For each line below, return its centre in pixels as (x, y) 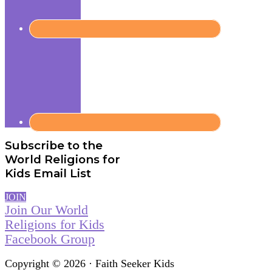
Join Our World (46, 210)
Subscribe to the (54, 146)
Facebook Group (50, 239)
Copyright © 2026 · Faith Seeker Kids (90, 264)
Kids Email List (48, 174)
